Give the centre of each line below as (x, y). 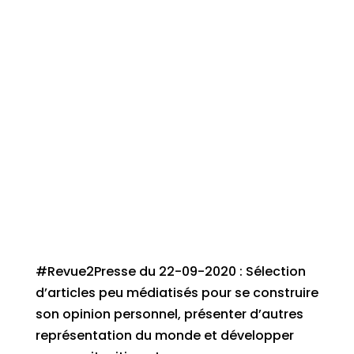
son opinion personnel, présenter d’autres (169, 314)
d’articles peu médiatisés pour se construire (177, 293)
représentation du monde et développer (164, 335)
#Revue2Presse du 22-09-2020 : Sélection (170, 271)
